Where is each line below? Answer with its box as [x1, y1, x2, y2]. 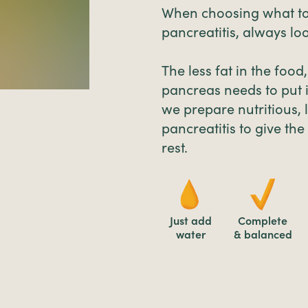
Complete [238, 214, 288, 228]
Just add [169, 214, 212, 228]
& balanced [233, 228, 292, 241]
